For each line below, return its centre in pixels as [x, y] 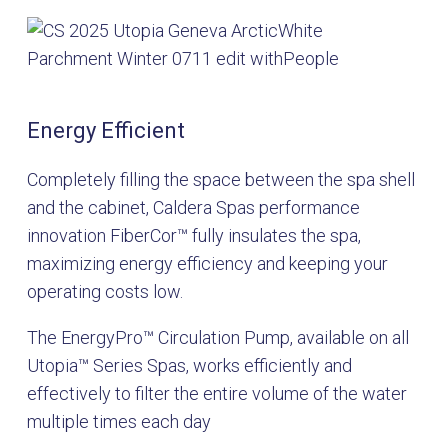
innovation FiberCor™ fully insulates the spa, [194, 236]
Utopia [52, 366]
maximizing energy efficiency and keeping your [207, 264]
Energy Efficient [106, 131]
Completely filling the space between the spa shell [221, 180]
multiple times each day [119, 422]
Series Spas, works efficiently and [220, 366]
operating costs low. [105, 292]
